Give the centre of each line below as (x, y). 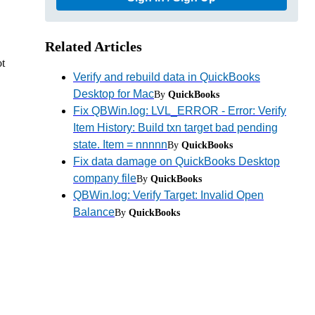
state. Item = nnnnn (120, 144)
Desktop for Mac (114, 94)
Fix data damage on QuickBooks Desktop (176, 161)
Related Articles (94, 46)
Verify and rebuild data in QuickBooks (167, 77)
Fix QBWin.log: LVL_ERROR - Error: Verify (180, 110)
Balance (94, 212)
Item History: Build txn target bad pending (175, 127)
